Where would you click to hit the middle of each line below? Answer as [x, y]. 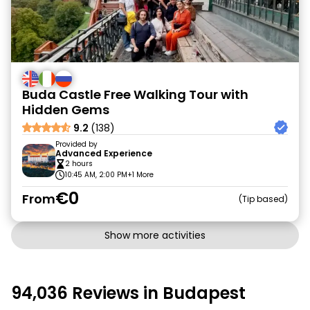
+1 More [140, 175]
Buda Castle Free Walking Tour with [135, 94]
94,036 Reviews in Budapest [128, 293]
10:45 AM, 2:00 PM [96, 175]
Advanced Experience [104, 153]
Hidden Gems [66, 110]
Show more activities [155, 235]
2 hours [79, 164]
